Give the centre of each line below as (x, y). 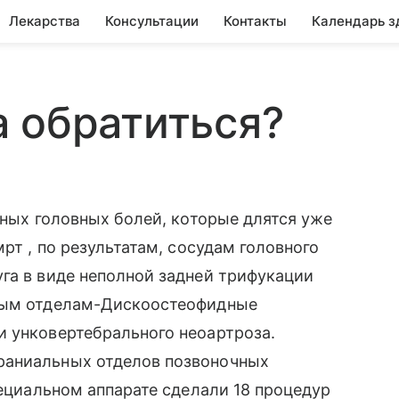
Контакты (255, 21)
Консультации (152, 21)
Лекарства (45, 21)
